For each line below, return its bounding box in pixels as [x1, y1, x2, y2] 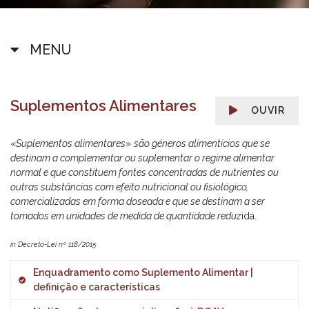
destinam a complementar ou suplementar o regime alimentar [10, 152, 275, 163]
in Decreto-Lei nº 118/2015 [10, 239, 97, 248]
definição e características [33, 281, 160, 292]
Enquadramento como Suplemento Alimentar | [33, 267, 253, 278]
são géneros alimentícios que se [134, 138, 270, 149]
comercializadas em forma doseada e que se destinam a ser [10, 196, 265, 207]
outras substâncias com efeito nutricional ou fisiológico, [10, 181, 248, 192]
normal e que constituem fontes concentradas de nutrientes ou [10, 167, 279, 178]
